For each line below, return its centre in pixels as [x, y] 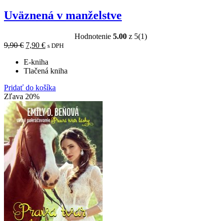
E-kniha [36, 62]
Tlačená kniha [46, 71]
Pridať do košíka [30, 88]
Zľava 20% [22, 97]
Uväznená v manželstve [63, 16]
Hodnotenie [93, 37]
